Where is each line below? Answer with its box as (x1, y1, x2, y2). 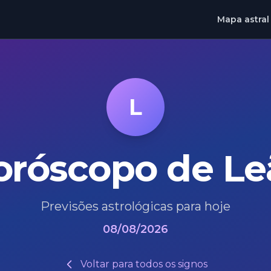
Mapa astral (217, 14, 269, 25)
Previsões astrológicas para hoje (41, 199, 230, 214)
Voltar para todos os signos (80, 258, 207, 270)
